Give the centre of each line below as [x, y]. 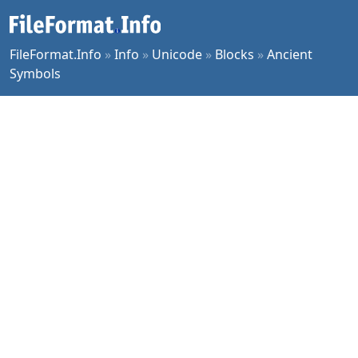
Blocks [235, 54]
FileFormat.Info [56, 54]
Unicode [177, 54]
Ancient [290, 54]
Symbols [35, 74]
